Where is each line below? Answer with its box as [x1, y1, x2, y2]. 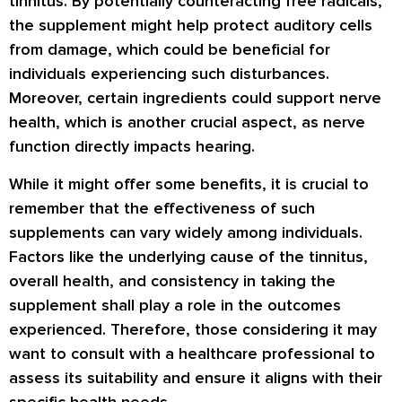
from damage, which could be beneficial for [9, 39, 330, 60]
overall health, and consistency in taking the [9, 270, 336, 291]
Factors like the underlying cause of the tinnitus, [9, 246, 368, 267]
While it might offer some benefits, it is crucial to [9, 173, 369, 194]
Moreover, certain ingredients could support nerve [9, 88, 381, 109]
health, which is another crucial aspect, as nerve [9, 112, 365, 133]
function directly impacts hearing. [9, 136, 255, 157]
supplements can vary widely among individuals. [9, 222, 363, 242]
